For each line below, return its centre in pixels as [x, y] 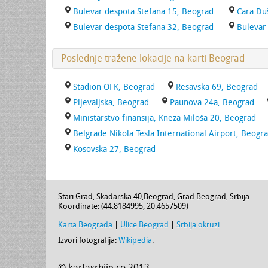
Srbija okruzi [198, 225]
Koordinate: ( [81, 206]
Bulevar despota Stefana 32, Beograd [143, 27]
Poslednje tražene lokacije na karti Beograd [153, 58]
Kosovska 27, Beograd [114, 149]
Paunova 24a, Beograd [212, 103]
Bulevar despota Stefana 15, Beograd [143, 12]
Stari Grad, [77, 197]
